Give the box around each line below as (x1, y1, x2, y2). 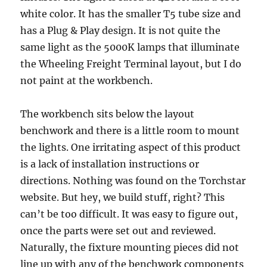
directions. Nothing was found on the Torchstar (20, 174, 246, 187)
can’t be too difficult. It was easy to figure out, (20, 207, 238, 220)
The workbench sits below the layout (20, 107, 195, 120)
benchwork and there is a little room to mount (20, 124, 240, 136)
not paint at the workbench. (20, 74, 153, 86)
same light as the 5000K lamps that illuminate (20, 41, 240, 53)
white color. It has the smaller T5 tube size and (20, 7, 241, 20)
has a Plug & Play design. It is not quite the (20, 24, 221, 36)
